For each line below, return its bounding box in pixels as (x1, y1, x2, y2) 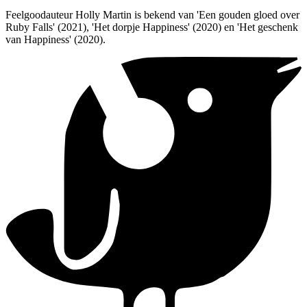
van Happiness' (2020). (5, 33, 106, 45)
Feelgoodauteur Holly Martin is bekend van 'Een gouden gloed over (5, 8, 299, 21)
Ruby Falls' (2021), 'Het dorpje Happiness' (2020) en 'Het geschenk (5, 21, 298, 33)
